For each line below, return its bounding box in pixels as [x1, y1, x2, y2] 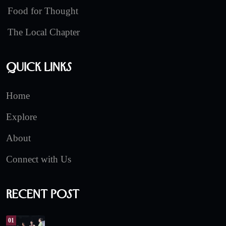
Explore [6, 111, 37, 123]
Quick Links [6, 60, 72, 74]
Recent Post [6, 187, 79, 201]
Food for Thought [8, 6, 78, 17]
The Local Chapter [8, 27, 80, 38]
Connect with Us [6, 154, 71, 165]
